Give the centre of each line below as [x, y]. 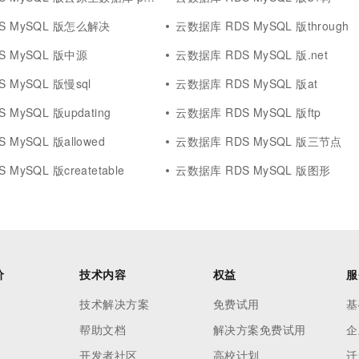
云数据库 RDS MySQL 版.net [252, 54]
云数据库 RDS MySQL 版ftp [248, 112]
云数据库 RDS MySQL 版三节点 [259, 141]
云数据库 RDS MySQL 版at [247, 83]
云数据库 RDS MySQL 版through [262, 26]
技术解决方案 [115, 304]
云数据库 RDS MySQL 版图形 [253, 170]
